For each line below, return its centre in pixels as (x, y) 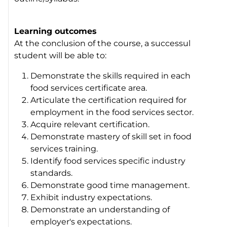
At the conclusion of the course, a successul (103, 43)
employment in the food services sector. (112, 112)
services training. (64, 148)
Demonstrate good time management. (110, 185)
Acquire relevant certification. (90, 124)
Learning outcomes (56, 31)
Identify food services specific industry (108, 161)
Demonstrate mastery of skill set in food (111, 136)
